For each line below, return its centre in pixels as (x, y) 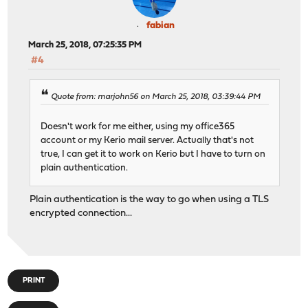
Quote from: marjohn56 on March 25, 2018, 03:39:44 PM (156, 97)
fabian (160, 25)
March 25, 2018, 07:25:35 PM (85, 45)
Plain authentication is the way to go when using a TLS (150, 200)
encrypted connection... (81, 214)
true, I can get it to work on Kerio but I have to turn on (153, 155)
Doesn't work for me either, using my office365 (139, 127)
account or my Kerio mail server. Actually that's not (147, 141)
